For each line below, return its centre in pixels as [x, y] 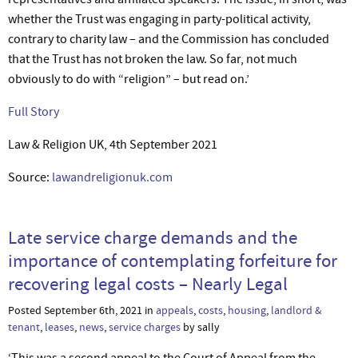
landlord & [296, 310]
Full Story [34, 111]
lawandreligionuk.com [112, 177]
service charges [145, 327]
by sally [200, 327]
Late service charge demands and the [153, 237]
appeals [175, 310]
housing [247, 310]
